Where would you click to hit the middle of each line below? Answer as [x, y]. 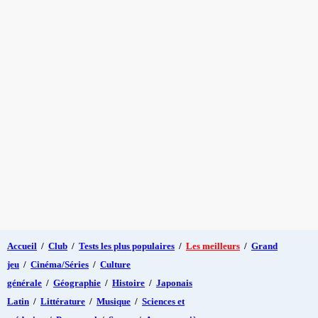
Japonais [174, 283]
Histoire [128, 283]
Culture [115, 264]
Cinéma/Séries [60, 264]
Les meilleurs [213, 246]
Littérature [63, 301]
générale [24, 283]
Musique [114, 301]
